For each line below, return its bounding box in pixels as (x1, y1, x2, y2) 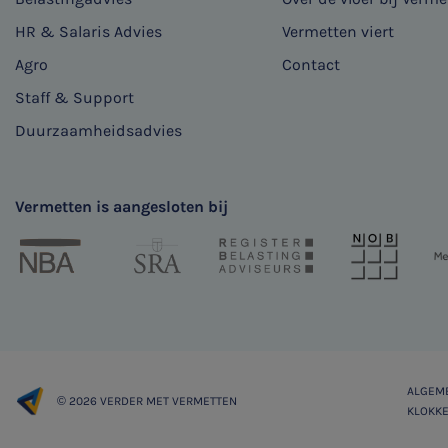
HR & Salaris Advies (15, 22, 162, 42)
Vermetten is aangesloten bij (15, 197, 228, 217)
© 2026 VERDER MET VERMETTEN (57, 393, 237, 408)
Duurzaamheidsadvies (15, 121, 182, 141)
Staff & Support (15, 88, 134, 108)
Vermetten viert (281, 22, 394, 42)
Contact (281, 55, 340, 75)
